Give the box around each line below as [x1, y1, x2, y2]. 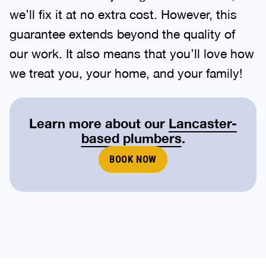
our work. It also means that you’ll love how [9, 46, 254, 61]
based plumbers [81, 130, 182, 146]
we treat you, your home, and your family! [9, 65, 242, 80]
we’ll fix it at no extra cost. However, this [9, 7, 237, 21]
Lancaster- [169, 115, 237, 131]
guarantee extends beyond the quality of [9, 26, 235, 41]
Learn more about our [29, 115, 169, 131]
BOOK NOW [109, 153, 157, 165]
